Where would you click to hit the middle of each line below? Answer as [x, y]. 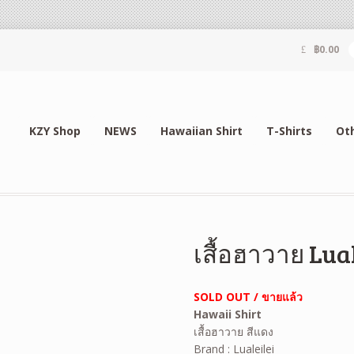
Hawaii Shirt [228, 314]
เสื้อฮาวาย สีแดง [234, 331]
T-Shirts [289, 130]
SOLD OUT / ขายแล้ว [249, 296]
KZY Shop [55, 130]
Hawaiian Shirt [201, 130]
